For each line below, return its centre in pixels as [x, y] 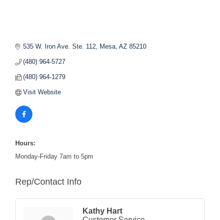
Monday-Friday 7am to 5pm [54, 157]
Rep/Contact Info [48, 182]
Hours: [25, 143]
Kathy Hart [102, 211]
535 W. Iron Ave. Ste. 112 [60, 47]
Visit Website [42, 92]
